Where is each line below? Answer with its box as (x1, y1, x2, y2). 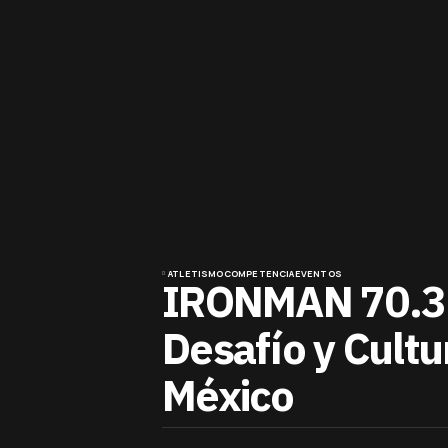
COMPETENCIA (223, 267, 295, 280)
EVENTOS (294, 267, 342, 280)
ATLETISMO (168, 267, 224, 280)
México (162, 367, 294, 423)
